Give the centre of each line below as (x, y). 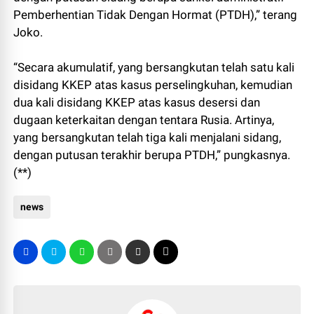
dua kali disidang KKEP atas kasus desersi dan (137, 103)
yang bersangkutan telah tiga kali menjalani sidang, (148, 138)
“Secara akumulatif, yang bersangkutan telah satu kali (154, 68)
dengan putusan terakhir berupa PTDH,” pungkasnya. (152, 155)
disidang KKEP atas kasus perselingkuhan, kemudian (153, 85)
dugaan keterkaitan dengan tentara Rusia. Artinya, (144, 120)
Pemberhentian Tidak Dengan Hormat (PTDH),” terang (156, 15)
